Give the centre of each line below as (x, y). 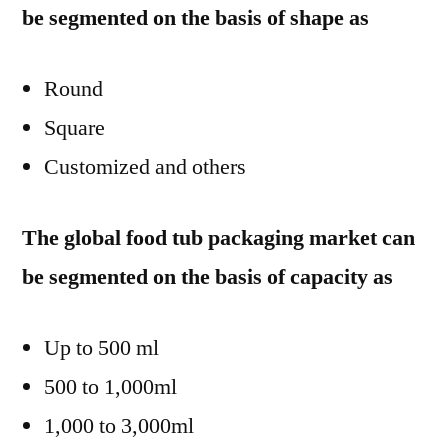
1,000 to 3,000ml (119, 426)
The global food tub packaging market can (218, 238)
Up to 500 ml (101, 348)
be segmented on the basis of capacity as (207, 277)
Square (74, 128)
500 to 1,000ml (110, 387)
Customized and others (145, 167)
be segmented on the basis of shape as (195, 18)
